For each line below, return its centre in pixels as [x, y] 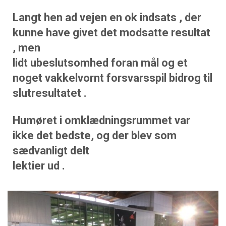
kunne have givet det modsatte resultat [111, 33]
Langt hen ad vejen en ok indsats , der [107, 17]
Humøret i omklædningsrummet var [101, 120]
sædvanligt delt [51, 151]
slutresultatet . [50, 93]
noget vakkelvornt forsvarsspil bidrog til [112, 78]
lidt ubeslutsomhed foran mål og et [100, 63]
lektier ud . [39, 166]
